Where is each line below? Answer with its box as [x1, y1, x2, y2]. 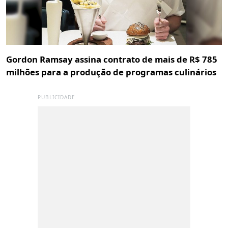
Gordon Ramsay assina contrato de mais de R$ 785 [6, 53, 217, 66]
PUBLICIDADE [38, 94, 75, 101]
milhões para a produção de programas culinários [6, 66, 216, 78]
